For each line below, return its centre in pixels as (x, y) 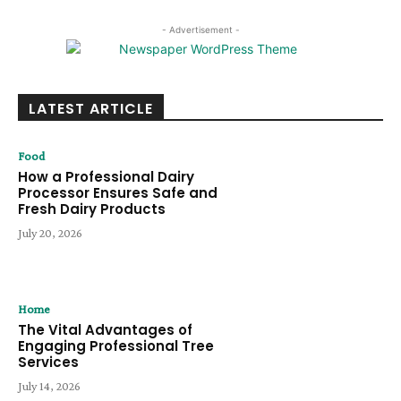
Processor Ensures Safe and (118, 193)
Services (48, 362)
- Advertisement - (200, 30)
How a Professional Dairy (106, 177)
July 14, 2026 (49, 385)
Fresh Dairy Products (92, 209)
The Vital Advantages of (105, 329)
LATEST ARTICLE (91, 109)
